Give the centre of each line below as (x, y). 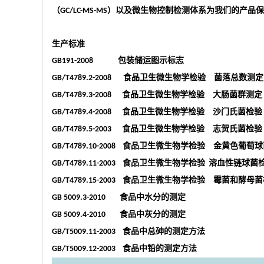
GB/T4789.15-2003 (87, 181)
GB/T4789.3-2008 (87, 95)
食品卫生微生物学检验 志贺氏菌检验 (192, 129)
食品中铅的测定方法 (160, 249)
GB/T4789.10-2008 (87, 147)
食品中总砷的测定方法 (164, 232)
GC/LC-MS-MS (84, 11)
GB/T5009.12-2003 (87, 249)
